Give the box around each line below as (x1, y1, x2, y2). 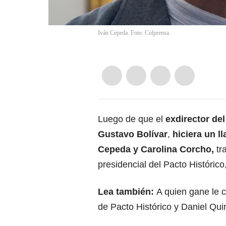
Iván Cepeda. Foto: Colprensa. (98, 29, 171, 37)
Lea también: (98, 187, 156, 197)
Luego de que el (98, 114, 165, 125)
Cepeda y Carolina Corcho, (98, 144, 216, 155)
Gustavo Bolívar (98, 129, 167, 140)
